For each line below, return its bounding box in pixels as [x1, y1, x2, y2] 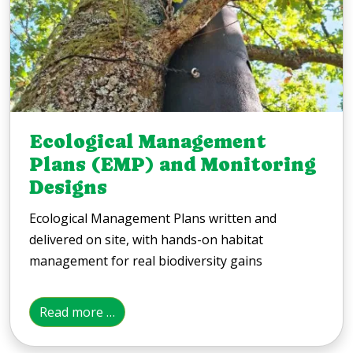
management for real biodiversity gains [29, 251, 262, 269]
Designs [29, 176, 107, 199]
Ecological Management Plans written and [29, 209, 277, 227]
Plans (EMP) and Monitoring [29, 153, 316, 176]
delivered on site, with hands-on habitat [29, 230, 263, 248]
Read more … [39, 303, 115, 321]
